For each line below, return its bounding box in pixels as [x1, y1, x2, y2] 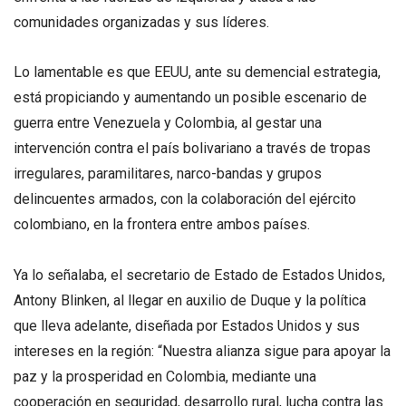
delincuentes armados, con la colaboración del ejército [14, 190, 356, 208]
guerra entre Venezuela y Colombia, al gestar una [14, 114, 322, 132]
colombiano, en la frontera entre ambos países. [14, 216, 310, 234]
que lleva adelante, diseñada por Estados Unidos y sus [14, 316, 360, 334]
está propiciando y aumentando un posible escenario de [14, 89, 367, 107]
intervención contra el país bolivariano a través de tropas [14, 140, 371, 158]
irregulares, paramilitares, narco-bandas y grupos [14, 165, 322, 183]
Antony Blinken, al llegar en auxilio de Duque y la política [14, 291, 366, 309]
